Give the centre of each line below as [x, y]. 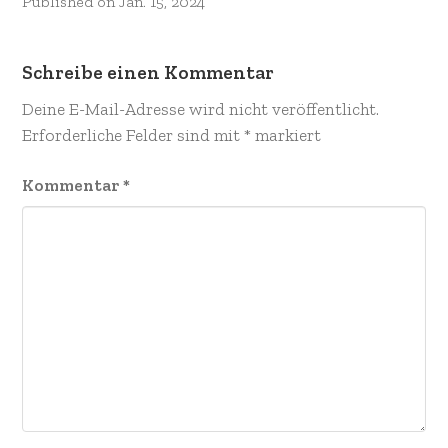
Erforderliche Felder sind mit [132, 135]
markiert [285, 135]
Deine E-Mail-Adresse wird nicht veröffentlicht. [200, 109]
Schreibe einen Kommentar [147, 73]
